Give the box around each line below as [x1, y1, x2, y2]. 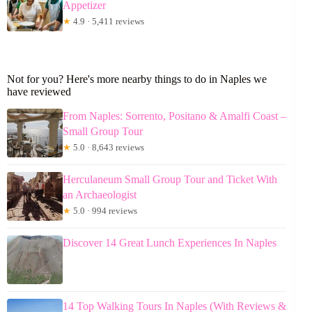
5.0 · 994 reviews [71, 205, 137, 216]
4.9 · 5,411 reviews [71, 15, 144, 26]
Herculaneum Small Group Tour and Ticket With [63, 173, 277, 185]
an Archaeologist [63, 188, 136, 201]
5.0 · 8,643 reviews [71, 141, 144, 153]
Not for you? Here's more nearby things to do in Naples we [7, 72, 267, 85]
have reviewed [7, 85, 71, 97]
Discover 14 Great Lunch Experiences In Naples [63, 236, 276, 249]
